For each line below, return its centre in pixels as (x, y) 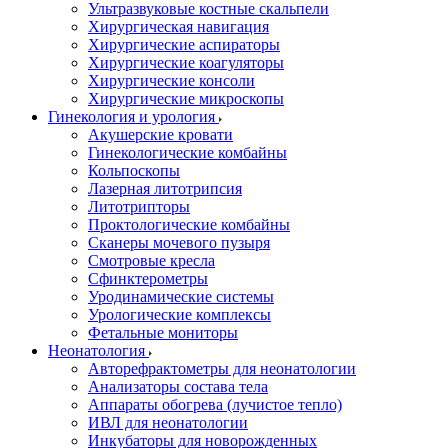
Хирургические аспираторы (184, 44)
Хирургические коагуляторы (186, 62)
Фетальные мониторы (163, 332)
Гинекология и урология (133, 116)
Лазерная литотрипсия (165, 188)
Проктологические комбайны (189, 224)
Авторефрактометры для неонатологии (222, 368)
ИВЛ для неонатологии (168, 422)
